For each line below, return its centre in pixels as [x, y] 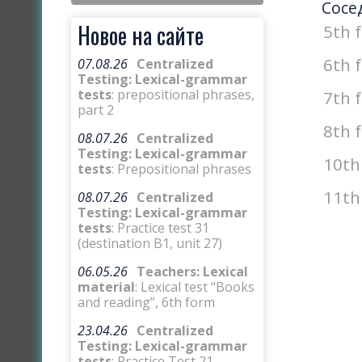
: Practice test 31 [160, 228]
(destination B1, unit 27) [150, 244]
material [106, 287]
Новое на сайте [141, 35]
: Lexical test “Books [195, 287]
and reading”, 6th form [146, 303]
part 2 [96, 110]
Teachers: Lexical [192, 272]
